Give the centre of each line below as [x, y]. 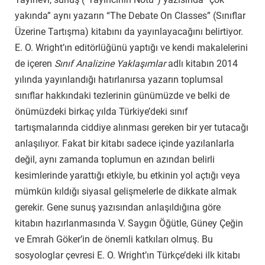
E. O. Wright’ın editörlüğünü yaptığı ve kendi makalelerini [131, 47]
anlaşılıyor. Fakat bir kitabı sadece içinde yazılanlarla [125, 143]
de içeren [35, 63]
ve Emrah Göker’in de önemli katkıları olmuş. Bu [114, 239]
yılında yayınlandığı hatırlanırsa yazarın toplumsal [119, 79]
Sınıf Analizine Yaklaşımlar [110, 63]
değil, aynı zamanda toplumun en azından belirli [115, 159]
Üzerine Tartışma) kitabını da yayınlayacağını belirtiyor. [129, 31]
